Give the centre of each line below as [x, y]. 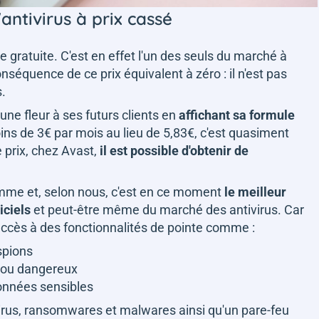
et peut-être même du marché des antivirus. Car [167, 209]
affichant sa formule [237, 115]
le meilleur [255, 192]
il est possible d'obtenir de [174, 150]
